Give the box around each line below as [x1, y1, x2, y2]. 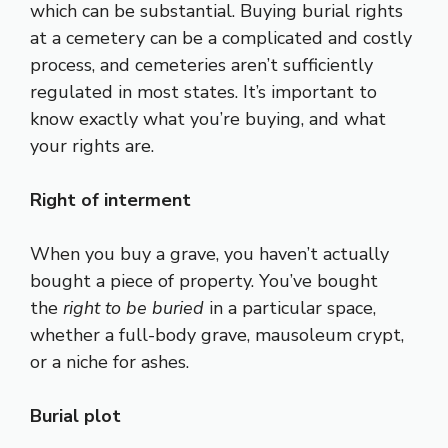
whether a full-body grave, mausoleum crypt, [30, 322, 404, 347]
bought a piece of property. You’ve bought [30, 268, 378, 293]
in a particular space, [204, 295, 376, 320]
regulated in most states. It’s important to [30, 79, 377, 104]
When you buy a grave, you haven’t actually [30, 241, 389, 266]
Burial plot [30, 403, 121, 428]
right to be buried [63, 295, 204, 320]
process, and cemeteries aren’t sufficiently [30, 52, 373, 77]
